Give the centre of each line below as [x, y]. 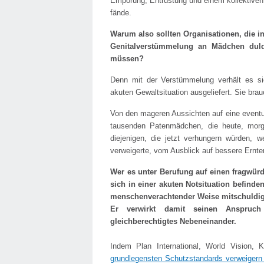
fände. [121, 13]
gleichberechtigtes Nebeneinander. [173, 221]
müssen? [127, 59]
